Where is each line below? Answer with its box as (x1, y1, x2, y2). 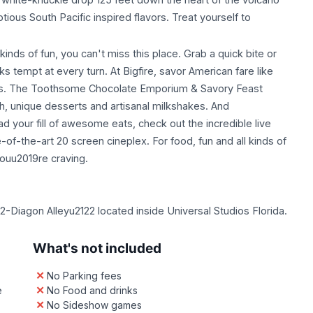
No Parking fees (47, 270, 122, 282)
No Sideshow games (47, 299, 142, 311)
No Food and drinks (47, 284, 138, 296)
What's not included (33, 240, 161, 256)
